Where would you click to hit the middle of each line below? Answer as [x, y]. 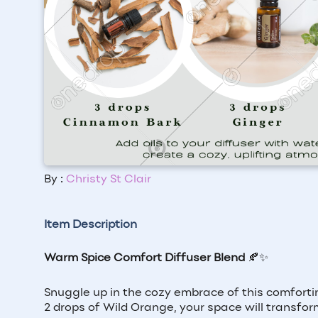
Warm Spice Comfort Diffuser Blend [144, 258]
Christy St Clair [109, 179]
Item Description [91, 225]
